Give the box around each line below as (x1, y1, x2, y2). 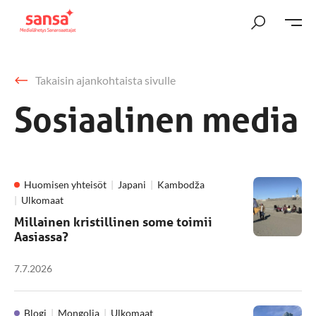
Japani (118, 178, 146, 190)
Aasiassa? (14, 229, 68, 244)
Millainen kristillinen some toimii (14, 214, 212, 229)
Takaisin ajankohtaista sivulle (35, 73, 176, 87)
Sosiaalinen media (14, 99, 298, 141)
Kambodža (157, 178, 205, 190)
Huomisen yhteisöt (24, 178, 107, 190)
